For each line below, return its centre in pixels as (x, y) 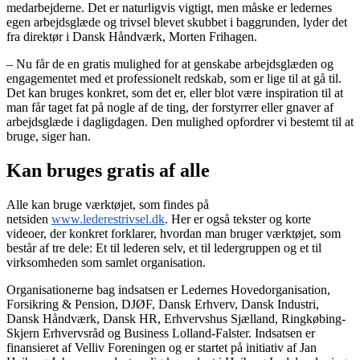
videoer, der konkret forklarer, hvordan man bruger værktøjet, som (174, 233)
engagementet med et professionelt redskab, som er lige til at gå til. (174, 79)
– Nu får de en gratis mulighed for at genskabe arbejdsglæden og (170, 64)
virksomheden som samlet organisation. (106, 262)
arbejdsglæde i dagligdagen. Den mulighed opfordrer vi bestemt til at (180, 122)
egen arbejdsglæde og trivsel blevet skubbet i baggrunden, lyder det (177, 22)
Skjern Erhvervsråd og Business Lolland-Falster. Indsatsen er (161, 333)
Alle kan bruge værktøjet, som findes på (108, 204)
